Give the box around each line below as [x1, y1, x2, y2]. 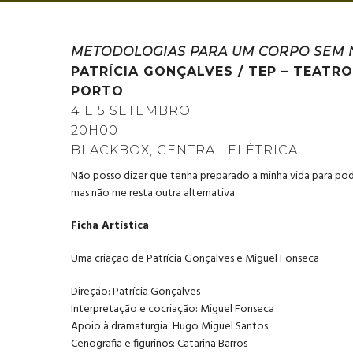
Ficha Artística [71, 217, 149, 236]
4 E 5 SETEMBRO [71, 103, 191, 118]
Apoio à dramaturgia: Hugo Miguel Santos [71, 317, 268, 336]
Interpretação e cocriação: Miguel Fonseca [71, 299, 274, 318]
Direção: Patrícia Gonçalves [71, 282, 200, 301]
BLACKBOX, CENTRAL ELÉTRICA [71, 143, 298, 158]
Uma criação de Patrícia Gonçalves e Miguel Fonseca [71, 249, 319, 268]
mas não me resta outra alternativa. [71, 184, 236, 203]
